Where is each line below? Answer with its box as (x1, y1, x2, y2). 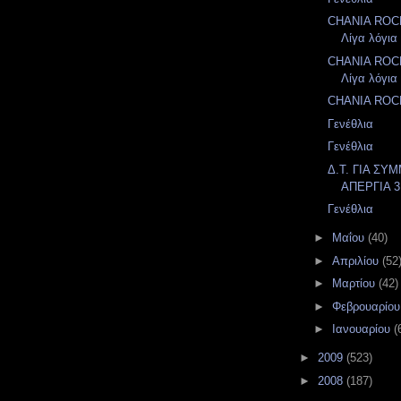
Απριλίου (331, 253, 382, 268)
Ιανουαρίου (331, 322, 394, 336)
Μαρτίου (331, 277, 379, 290)
